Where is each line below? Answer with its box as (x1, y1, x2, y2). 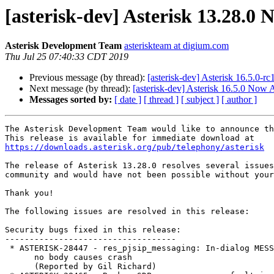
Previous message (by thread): (29, 72, 147, 83)
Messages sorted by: (29, 94, 112, 105)
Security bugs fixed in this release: (5, 225, 181, 235)
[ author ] (221, 94, 257, 105)
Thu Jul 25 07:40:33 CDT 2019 (5, 51, 128, 62)
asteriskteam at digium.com (124, 40, 229, 51)
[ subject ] (181, 94, 219, 105)
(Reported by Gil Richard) (5, 262, 34, 272)
